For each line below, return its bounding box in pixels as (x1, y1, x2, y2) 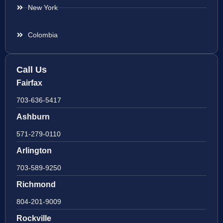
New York (27, 3, 58, 12)
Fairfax (16, 79, 42, 88)
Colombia (27, 31, 58, 39)
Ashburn (16, 112, 50, 121)
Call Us (16, 65, 47, 75)
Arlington (16, 146, 52, 155)
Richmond (16, 180, 56, 189)
